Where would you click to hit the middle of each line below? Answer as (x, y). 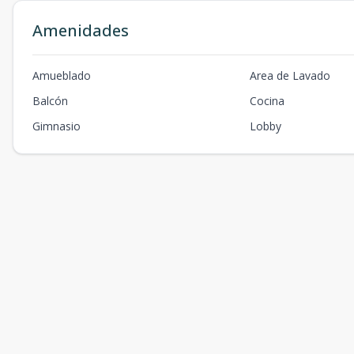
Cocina (267, 101)
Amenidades (81, 31)
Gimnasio (56, 126)
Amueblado (62, 76)
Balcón (50, 101)
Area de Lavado (290, 76)
